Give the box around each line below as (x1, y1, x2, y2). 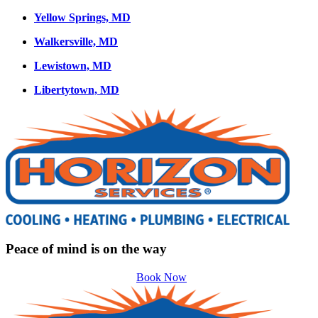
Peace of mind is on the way (6, 241, 167, 256)
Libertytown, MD (34, 83, 119, 96)
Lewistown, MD (34, 59, 111, 72)
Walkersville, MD (34, 35, 118, 48)
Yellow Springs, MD (34, 11, 131, 23)
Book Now (136, 271, 187, 284)
